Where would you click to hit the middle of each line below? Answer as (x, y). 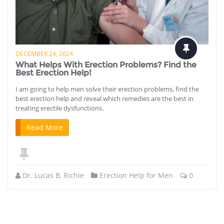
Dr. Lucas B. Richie (53, 175)
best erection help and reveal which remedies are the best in (104, 98)
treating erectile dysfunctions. (59, 108)
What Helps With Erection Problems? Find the (106, 64)
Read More (45, 127)
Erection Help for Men (136, 175)
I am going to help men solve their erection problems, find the (107, 89)
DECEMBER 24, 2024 (44, 53)
